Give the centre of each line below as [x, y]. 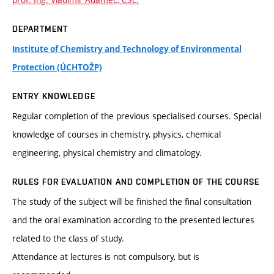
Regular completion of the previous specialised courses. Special [137, 116]
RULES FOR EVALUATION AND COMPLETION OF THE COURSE [136, 182]
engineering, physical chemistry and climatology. [107, 153]
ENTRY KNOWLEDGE [54, 96]
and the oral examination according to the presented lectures [133, 220]
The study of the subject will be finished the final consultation [132, 202]
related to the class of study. [68, 239]
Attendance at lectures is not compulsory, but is [106, 257]
